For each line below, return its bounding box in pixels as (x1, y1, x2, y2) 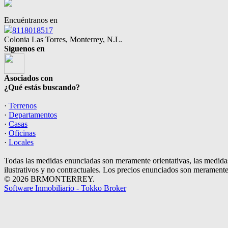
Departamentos (9, 110, 57, 120)
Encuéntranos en (4, 16, 58, 25)
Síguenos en (4, 44, 45, 53)
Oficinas (9, 129, 36, 138)
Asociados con (4, 74, 53, 83)
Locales (9, 138, 34, 147)
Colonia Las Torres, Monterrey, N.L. (4, 35, 122, 44)
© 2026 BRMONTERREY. (4, 175, 95, 184)
